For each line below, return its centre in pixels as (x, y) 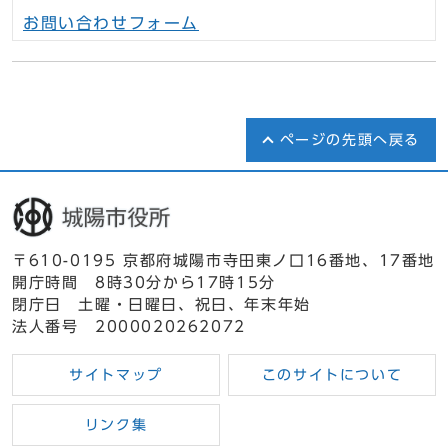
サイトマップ (116, 374)
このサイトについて (332, 374)
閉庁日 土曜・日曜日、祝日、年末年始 (161, 304)
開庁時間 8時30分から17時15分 (144, 282)
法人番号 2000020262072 (129, 326)
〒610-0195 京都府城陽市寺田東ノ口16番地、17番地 (223, 260)
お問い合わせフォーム (111, 23)
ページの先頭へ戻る (349, 140)
